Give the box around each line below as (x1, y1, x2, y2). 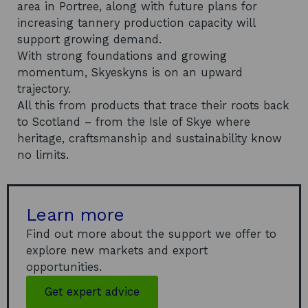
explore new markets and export (26, 243, 208, 257)
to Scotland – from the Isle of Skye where (17, 115, 250, 129)
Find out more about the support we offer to (26, 227, 276, 241)
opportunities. (26, 260, 102, 274)
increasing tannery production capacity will (17, 16, 255, 30)
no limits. (17, 148, 69, 162)
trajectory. (17, 82, 71, 96)
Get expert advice (45, 285, 140, 298)
